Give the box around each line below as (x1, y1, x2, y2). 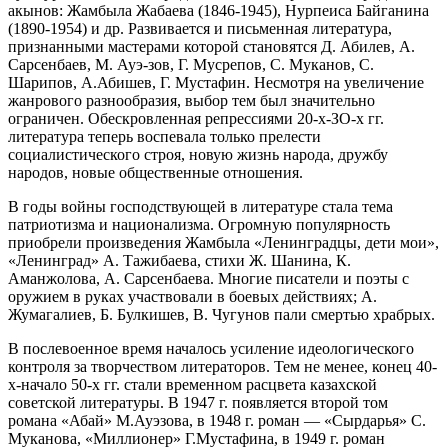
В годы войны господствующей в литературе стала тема (8, 197, 393, 215)
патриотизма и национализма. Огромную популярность (8, 215, 390, 233)
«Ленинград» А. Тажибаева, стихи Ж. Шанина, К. (8, 251, 351, 269)
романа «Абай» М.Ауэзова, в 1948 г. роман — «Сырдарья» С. (8, 411, 426, 429)
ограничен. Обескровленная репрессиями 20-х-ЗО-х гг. (8, 109, 384, 127)
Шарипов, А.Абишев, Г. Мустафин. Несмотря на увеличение (8, 73, 424, 91)
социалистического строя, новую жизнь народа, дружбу (8, 145, 388, 163)
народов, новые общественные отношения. (8, 163, 303, 181)
